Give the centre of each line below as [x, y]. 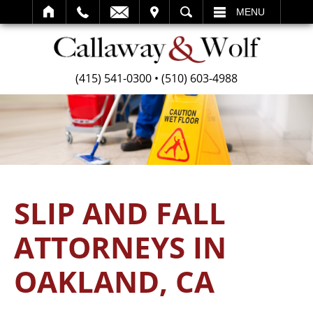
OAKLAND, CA [114, 281]
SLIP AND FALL [120, 213]
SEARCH [34, 12]
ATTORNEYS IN [120, 247]
